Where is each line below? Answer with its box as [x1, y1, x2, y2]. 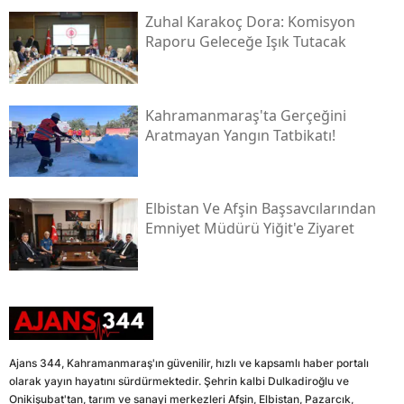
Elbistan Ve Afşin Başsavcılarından [144, 198, 376, 219]
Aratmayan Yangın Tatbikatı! [144, 124, 335, 145]
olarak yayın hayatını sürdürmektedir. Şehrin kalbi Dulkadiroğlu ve [9, 374, 349, 389]
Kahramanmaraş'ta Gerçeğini [144, 105, 346, 125]
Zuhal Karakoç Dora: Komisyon [144, 11, 355, 32]
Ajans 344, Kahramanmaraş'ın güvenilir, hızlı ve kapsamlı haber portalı [9, 356, 369, 371]
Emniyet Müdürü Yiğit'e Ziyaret [144, 218, 354, 239]
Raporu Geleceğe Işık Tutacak [144, 31, 346, 51]
